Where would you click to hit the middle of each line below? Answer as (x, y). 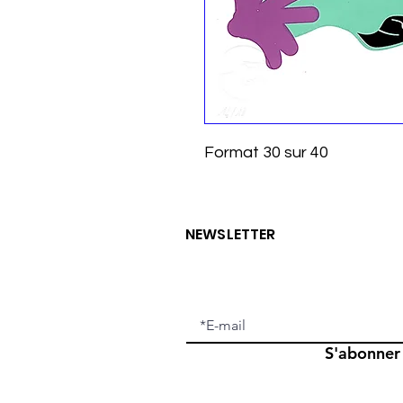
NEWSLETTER (231, 234)
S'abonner (363, 353)
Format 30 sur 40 (266, 152)
